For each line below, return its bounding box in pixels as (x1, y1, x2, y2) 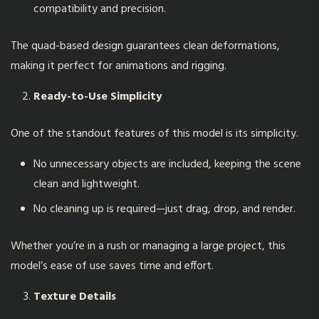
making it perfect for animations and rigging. (11, 57, 226, 75)
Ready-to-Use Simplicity (33, 88, 162, 106)
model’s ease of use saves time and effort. (11, 257, 214, 276)
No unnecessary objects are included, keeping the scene (33, 155, 301, 174)
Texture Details (33, 288, 116, 306)
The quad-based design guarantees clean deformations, (11, 37, 280, 56)
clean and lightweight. (33, 175, 140, 194)
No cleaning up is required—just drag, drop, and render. (33, 200, 296, 219)
